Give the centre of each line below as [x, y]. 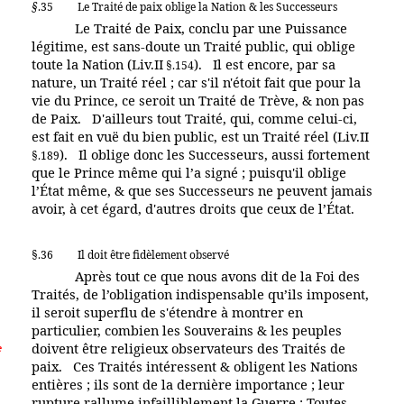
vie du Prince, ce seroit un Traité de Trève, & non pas [198, 100]
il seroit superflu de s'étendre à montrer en [167, 312]
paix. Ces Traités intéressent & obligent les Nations [195, 366]
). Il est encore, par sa [265, 64]
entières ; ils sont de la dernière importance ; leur [188, 384]
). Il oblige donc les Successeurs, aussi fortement [215, 154]
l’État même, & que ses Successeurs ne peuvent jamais [202, 190]
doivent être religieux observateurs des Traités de [188, 348]
